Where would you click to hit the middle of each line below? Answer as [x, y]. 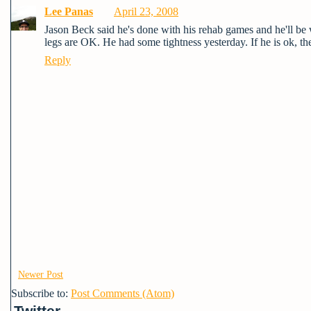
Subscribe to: [41, 293]
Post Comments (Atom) [123, 293]
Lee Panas [69, 11]
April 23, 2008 [146, 11]
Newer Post [41, 274]
